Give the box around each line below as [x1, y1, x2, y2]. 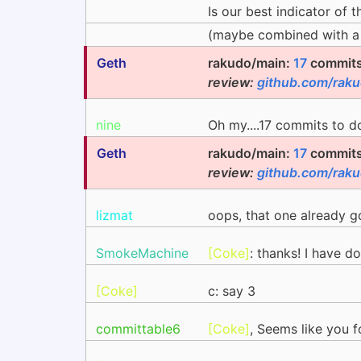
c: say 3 [208, 283, 255, 299]
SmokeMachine [96, 245, 189, 261]
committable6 [96, 321, 180, 337]
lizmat [96, 207, 133, 223]
